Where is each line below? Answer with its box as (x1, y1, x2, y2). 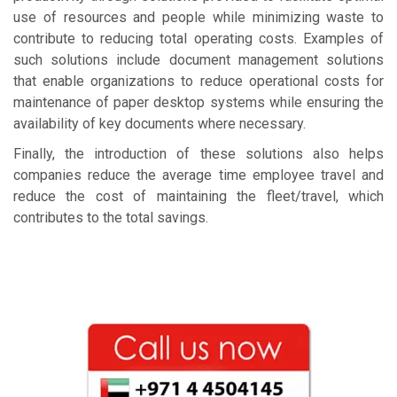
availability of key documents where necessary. (13, 114, 306, 132)
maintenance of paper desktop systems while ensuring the (13, 93, 384, 111)
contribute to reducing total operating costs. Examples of (13, 29, 384, 47)
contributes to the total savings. (13, 208, 208, 226)
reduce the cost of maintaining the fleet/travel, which (13, 187, 384, 205)
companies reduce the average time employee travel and (13, 166, 384, 183)
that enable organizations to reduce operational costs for (13, 72, 384, 90)
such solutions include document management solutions (13, 51, 384, 68)
